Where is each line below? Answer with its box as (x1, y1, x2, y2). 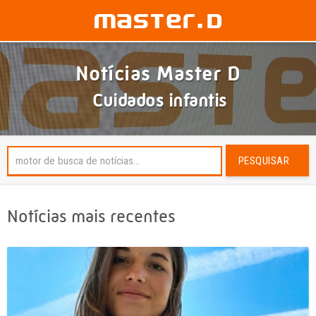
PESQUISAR (238, 154, 289, 167)
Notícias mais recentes (7, 206, 176, 226)
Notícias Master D (75, 62, 241, 85)
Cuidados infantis (92, 90, 227, 111)
